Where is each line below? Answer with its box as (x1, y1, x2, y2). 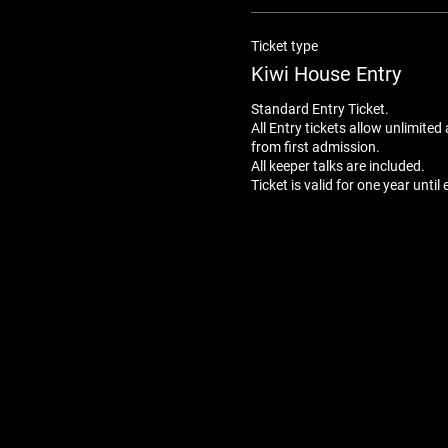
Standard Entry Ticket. (250, 101, 392, 117)
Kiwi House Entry (250, 62, 401, 86)
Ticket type (250, 38, 318, 54)
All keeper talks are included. (250, 158, 425, 174)
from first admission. (250, 139, 380, 155)
